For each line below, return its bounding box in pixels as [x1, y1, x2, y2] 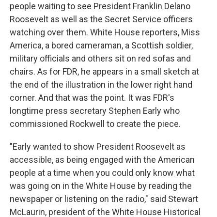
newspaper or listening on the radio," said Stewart [10, 194, 198, 204]
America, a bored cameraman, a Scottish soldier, [10, 40, 193, 51]
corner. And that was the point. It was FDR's [10, 93, 174, 103]
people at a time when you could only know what [10, 168, 195, 178]
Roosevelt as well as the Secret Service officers [10, 14, 193, 25]
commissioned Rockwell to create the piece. [10, 119, 181, 129]
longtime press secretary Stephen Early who [10, 106, 180, 116]
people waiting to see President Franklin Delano [10, 1, 190, 12]
